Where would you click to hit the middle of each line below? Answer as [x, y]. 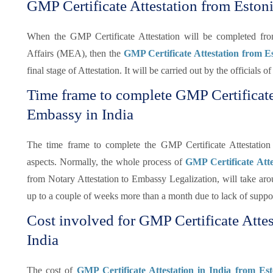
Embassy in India [80, 114]
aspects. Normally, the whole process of [106, 162]
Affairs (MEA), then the [75, 53]
